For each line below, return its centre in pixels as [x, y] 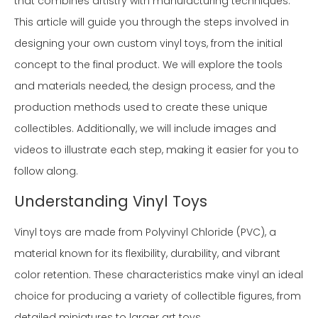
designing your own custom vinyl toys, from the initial [148, 44]
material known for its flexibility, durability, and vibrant [147, 254]
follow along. [46, 171]
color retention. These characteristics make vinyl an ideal [159, 275]
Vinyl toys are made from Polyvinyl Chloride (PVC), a [145, 232]
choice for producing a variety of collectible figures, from [158, 296]
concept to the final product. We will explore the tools [148, 65]
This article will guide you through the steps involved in [152, 22]
